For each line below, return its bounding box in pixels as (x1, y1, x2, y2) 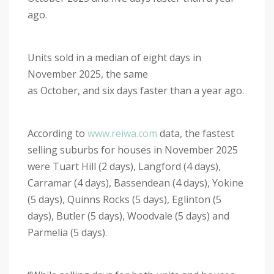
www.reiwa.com (87, 127, 157, 141)
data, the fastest (157, 127, 234, 141)
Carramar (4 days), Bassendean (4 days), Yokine (28, 176, 243, 190)
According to (28, 127, 87, 141)
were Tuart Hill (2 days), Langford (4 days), (28, 160, 221, 174)
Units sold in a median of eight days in (28, 51, 201, 65)
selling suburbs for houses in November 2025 (28, 143, 238, 157)
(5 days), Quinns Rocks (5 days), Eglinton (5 (28, 193, 221, 207)
